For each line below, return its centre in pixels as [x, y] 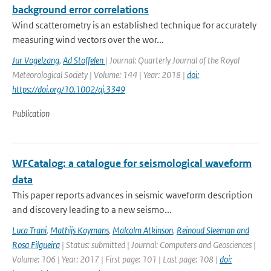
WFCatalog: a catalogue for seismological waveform [132, 163]
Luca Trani [29, 230]
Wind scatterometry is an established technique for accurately [134, 25]
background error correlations [80, 10]
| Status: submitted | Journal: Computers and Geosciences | [158, 245]
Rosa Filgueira [36, 245]
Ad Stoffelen [84, 60]
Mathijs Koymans [80, 230]
